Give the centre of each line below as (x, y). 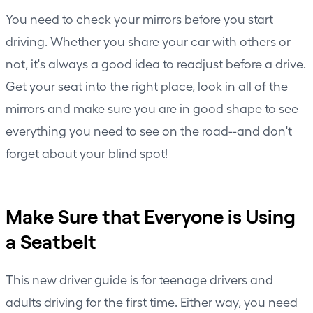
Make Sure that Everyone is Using (151, 216)
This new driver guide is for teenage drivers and (139, 279)
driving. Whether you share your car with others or (148, 41)
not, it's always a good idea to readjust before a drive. (156, 63)
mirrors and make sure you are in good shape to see (152, 108)
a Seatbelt (51, 241)
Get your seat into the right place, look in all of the (147, 85)
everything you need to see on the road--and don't (149, 130)
